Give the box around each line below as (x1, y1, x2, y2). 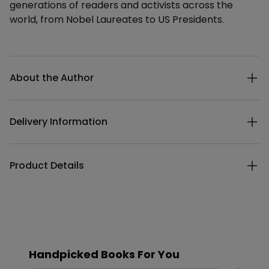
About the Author (10, 71, 94, 85)
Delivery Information (10, 115, 107, 128)
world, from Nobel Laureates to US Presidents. (10, 13, 224, 26)
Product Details (10, 159, 84, 172)
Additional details (9, 55, 89, 69)
